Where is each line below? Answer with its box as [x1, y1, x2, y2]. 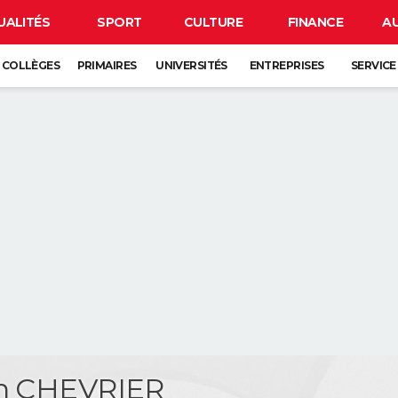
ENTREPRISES [249, 59, 324, 72]
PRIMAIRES [76, 59, 137, 72]
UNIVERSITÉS [155, 59, 227, 72]
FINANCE [287, 14, 344, 30]
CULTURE [183, 14, 243, 30]
